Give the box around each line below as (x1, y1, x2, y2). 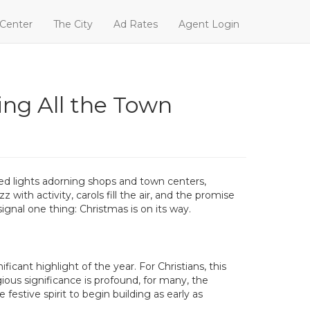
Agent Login (179, 18, 239, 30)
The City (53, 18, 93, 30)
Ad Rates (113, 18, 158, 30)
